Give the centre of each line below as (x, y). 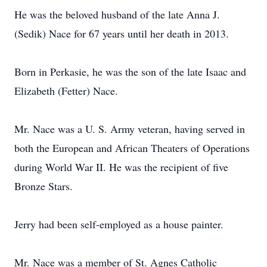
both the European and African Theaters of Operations (132, 148)
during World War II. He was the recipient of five (121, 167)
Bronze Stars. (44, 186)
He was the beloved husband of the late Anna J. (117, 14)
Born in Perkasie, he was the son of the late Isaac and (130, 72)
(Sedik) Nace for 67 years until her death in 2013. (122, 33)
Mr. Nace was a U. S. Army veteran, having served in (130, 129)
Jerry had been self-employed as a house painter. (119, 224)
